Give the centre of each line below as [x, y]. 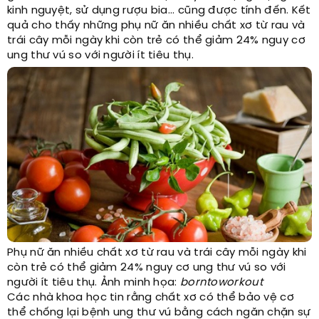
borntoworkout [221, 283]
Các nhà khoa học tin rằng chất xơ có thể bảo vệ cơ [151, 298]
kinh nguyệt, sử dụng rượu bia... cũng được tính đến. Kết [159, 11]
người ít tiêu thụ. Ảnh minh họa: [94, 283]
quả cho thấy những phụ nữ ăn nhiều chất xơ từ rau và [156, 26]
